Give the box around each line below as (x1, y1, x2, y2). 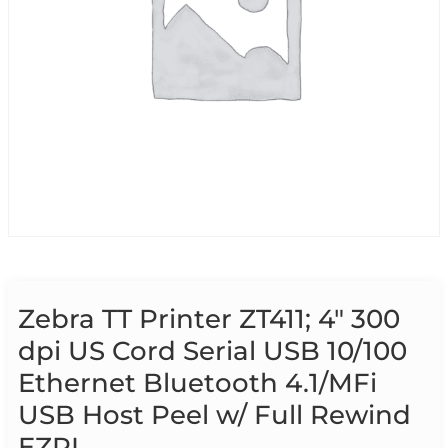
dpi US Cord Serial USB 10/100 (18, 335, 407, 368)
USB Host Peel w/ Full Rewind (18, 399, 411, 432)
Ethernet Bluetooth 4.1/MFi (18, 367, 377, 400)
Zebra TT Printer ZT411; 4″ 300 (18, 303, 400, 336)
